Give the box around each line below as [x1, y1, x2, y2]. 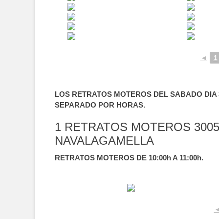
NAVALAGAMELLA [55, 134, 154, 147]
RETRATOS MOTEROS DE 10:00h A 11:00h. [55, 153, 203, 162]
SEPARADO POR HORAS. [55, 101, 145, 109]
